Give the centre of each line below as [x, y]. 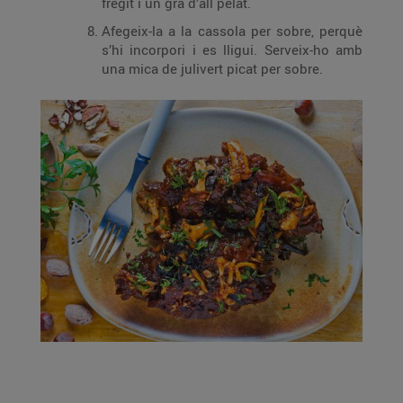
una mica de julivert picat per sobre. [212, 68]
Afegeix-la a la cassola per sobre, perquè [232, 31]
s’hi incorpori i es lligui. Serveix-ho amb [232, 49]
